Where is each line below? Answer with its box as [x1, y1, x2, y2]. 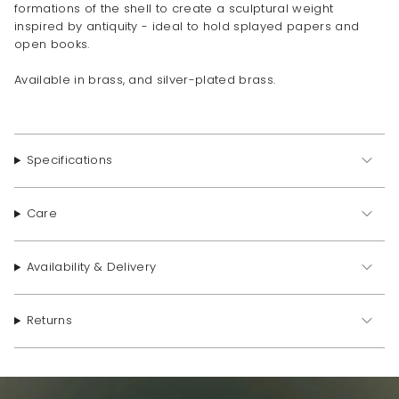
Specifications [26, 151, 113, 169]
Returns [26, 312, 73, 330]
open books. [14, 35, 90, 53]
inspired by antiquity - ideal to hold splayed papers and [14, 17, 360, 35]
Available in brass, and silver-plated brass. [14, 70, 276, 88]
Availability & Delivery [26, 258, 157, 276]
